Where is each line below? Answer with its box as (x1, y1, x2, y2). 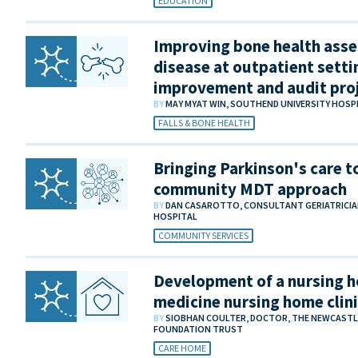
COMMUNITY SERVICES (158, 229, 249, 242)
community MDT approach (153, 178, 347, 201)
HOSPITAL (153, 210, 197, 223)
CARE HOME (158, 342, 206, 355)
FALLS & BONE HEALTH (158, 117, 250, 129)
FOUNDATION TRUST (153, 323, 243, 336)
